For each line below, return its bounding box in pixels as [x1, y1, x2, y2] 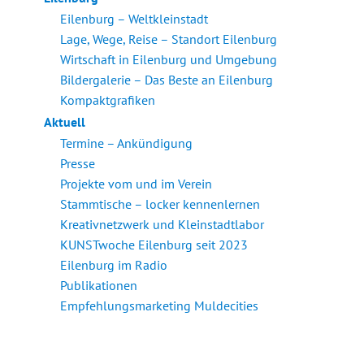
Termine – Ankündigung [60, 134, 193, 151]
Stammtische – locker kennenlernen [60, 195, 261, 212]
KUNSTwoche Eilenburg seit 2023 [60, 236, 249, 253]
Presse [60, 154, 96, 171]
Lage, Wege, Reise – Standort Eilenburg [60, 30, 278, 47]
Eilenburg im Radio [60, 256, 168, 273]
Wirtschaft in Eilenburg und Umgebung [60, 50, 278, 67]
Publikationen [60, 276, 138, 293]
